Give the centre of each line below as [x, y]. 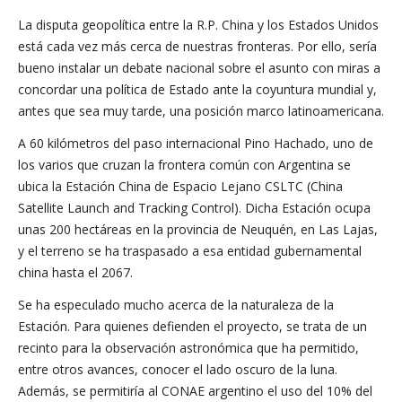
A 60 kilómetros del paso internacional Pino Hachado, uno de [196, 143]
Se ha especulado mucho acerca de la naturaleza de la [176, 305]
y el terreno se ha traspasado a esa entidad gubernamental [190, 251]
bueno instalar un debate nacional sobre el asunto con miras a [199, 68]
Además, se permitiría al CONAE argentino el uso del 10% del [195, 391]
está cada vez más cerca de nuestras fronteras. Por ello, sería [197, 46]
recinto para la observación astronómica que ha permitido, [188, 348]
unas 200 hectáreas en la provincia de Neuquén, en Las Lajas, [198, 229]
